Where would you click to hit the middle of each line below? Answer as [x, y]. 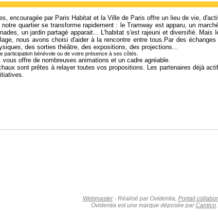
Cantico [206, 205]
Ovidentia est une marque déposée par [143, 205]
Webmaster [98, 198]
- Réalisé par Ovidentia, [145, 198]
